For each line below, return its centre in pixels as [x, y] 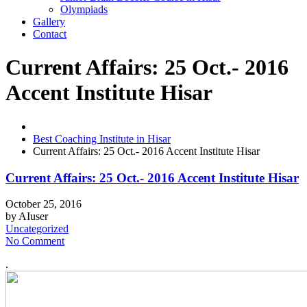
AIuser [33, 217]
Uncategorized [37, 229]
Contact [50, 34]
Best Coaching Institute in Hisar [102, 138]
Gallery [49, 22]
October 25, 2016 [44, 204]
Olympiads [84, 9]
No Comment [35, 241]
